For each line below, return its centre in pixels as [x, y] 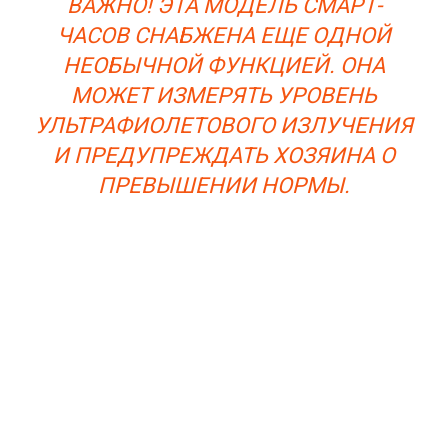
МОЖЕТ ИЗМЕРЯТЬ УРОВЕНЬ [224, 96]
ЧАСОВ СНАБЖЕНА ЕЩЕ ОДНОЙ [224, 36]
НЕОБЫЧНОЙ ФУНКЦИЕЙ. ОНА [224, 66]
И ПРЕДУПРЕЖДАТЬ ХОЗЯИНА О [224, 156]
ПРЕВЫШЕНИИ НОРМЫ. [224, 186]
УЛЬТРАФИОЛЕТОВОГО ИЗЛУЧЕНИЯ [224, 126]
